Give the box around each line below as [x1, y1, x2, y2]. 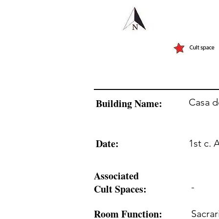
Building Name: [96, 96, 162, 110]
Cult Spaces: [94, 182, 147, 196]
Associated [94, 169, 139, 183]
